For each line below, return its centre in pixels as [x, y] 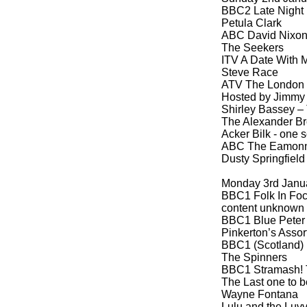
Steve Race [250, 72]
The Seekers [253, 48]
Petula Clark [251, 23]
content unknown [263, 208]
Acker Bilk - [249, 134]
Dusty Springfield [263, 159]
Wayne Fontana [260, 294]
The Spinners [254, 257]
